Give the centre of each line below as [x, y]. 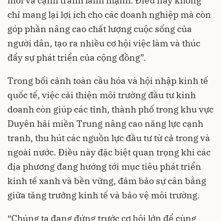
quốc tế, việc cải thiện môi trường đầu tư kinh [102, 95]
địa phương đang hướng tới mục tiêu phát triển [104, 166]
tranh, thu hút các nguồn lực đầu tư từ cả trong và [109, 138]
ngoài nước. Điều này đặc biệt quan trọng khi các [109, 152]
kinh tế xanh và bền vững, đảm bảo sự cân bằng [107, 181]
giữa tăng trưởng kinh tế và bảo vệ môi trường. [104, 195]
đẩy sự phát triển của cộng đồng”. [77, 57]
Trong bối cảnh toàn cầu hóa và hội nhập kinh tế [108, 80]
